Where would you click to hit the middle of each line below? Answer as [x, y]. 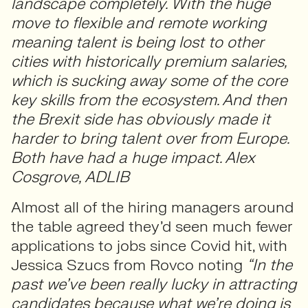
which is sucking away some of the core [149, 81]
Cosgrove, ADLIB [70, 177]
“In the [269, 265]
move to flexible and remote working [139, 23]
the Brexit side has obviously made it [141, 119]
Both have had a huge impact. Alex [133, 158]
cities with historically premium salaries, [149, 62]
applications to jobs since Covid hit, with [149, 246]
